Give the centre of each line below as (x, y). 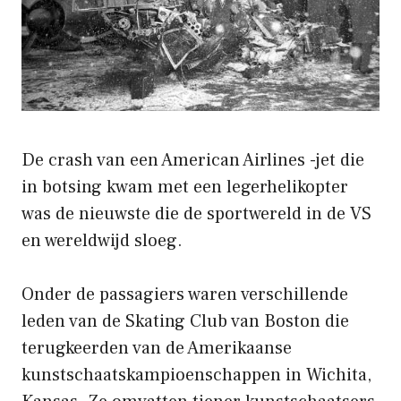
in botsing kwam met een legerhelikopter (185, 187)
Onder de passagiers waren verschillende (185, 294)
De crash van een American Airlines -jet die (193, 160)
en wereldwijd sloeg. (102, 240)
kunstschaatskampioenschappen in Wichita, (196, 375)
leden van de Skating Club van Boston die (185, 321)
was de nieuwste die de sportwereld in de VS (196, 213)
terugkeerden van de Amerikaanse (157, 348)
